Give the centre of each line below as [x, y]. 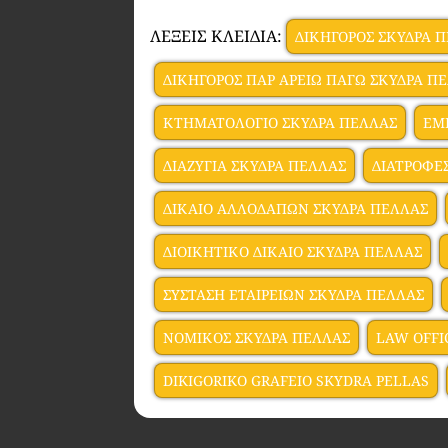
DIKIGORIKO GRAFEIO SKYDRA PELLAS [296, 380]
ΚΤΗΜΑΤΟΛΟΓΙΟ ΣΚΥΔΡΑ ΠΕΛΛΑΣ [280, 122]
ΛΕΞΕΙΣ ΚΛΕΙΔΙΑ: [216, 35]
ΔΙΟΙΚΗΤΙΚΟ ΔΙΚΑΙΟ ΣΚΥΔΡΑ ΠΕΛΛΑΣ [293, 251]
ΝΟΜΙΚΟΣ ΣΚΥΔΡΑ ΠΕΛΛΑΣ [257, 337]
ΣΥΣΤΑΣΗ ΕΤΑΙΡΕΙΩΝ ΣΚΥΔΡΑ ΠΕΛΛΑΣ [294, 294]
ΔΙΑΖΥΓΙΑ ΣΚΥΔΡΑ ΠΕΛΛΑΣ [255, 165]
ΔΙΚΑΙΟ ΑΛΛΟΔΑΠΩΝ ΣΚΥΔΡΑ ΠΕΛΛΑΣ [296, 208]
